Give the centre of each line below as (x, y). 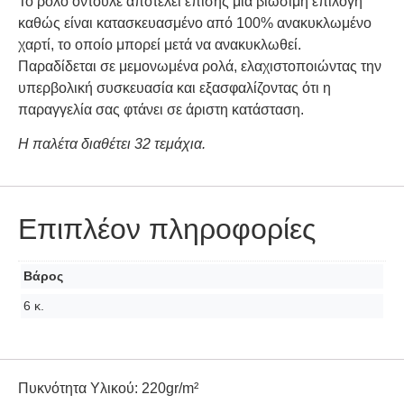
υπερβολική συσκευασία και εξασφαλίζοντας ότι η (174, 87)
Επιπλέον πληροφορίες (167, 229)
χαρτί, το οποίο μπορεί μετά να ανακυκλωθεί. (160, 44)
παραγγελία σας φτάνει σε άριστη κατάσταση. (161, 109)
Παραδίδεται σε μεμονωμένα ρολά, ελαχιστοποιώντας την (200, 66)
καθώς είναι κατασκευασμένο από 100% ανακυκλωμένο (195, 23)
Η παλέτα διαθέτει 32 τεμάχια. (112, 144)
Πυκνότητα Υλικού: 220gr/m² (108, 389)
